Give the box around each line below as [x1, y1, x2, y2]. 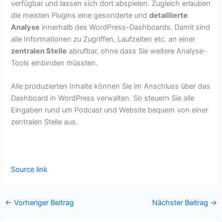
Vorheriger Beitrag [11, 198, 74, 208]
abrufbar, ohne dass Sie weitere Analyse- [67, 46, 207, 55]
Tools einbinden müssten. [11, 58, 98, 67]
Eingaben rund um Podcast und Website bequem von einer [11, 106, 209, 115]
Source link [11, 165, 48, 174]
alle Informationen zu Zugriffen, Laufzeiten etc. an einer [11, 34, 196, 44]
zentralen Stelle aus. [11, 117, 78, 127]
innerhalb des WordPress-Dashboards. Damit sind [40, 22, 211, 32]
